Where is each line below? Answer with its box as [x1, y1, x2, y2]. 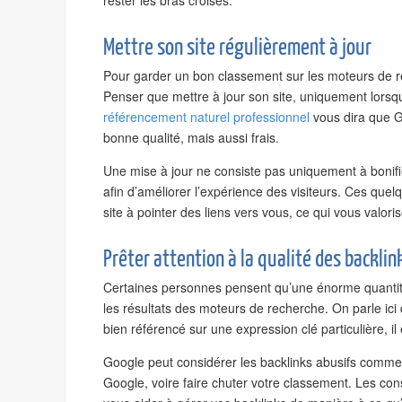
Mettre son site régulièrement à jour [103, 34, 371, 60]
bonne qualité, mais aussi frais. [103, 128, 279, 146]
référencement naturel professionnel [103, 108, 310, 126]
